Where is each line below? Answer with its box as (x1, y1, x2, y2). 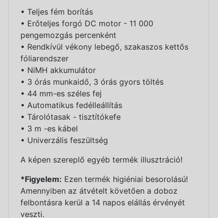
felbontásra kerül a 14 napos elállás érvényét (20, 198, 185, 208)
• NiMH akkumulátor (20, 65, 96, 75)
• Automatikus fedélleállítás (20, 100, 122, 110)
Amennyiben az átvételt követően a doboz (20, 186, 178, 196)
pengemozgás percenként (20, 30, 116, 40)
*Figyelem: (20, 174, 62, 184)
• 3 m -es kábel (20, 124, 78, 134)
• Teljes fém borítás (20, 7, 93, 17)
